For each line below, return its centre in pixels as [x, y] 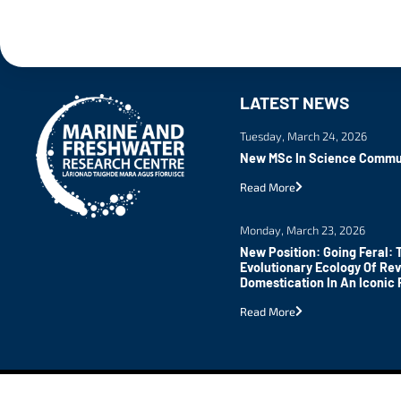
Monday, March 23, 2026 [303, 230]
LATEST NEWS [294, 103]
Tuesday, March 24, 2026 [303, 137]
